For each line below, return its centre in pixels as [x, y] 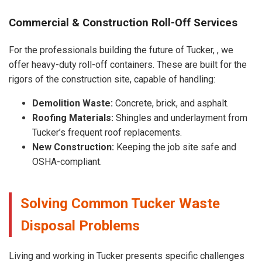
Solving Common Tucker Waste [120, 203]
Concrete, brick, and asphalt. [171, 103]
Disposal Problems [80, 225]
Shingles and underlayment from [180, 118]
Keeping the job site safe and [175, 147]
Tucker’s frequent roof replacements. [107, 132]
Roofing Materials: [73, 118]
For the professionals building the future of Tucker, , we [121, 50]
